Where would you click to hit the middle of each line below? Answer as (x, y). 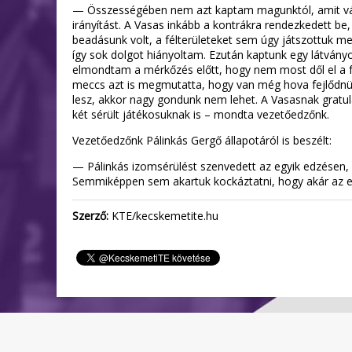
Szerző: (90, 216)
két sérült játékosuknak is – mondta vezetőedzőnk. (201, 114)
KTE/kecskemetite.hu (163, 216)
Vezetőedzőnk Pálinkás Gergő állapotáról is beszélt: (202, 140)
